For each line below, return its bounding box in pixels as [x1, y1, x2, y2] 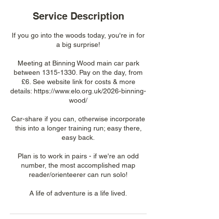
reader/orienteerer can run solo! [29, 171, 128, 178]
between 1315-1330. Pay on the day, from [14, 68, 143, 76]
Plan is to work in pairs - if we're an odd [18, 152, 139, 160]
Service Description [32, 10, 124, 22]
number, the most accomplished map [21, 161, 135, 169]
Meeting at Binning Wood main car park [17, 59, 139, 67]
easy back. [62, 133, 95, 141]
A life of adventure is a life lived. [29, 189, 127, 197]
